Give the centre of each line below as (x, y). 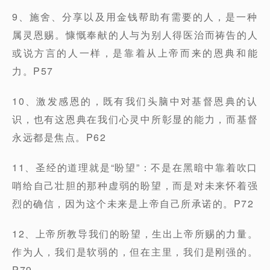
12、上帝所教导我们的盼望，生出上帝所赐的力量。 (135, 234)
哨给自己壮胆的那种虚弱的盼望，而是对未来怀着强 (135, 185)
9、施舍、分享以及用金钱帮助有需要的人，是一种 (135, 17)
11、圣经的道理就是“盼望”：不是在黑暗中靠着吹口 (135, 167)
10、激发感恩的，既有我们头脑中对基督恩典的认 (135, 101)
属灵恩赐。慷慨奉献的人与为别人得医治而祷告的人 (135, 35)
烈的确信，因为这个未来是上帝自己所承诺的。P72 (133, 203)
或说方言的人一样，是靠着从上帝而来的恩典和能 (135, 53)
